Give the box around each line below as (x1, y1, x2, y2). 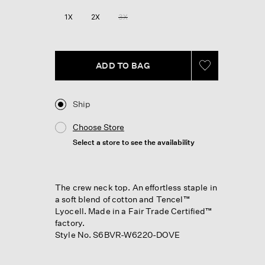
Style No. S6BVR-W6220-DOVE (54, 229, 180, 240)
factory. (54, 217, 85, 228)
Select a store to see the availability (72, 137, 195, 147)
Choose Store (72, 121, 124, 132)
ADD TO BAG (96, 60, 150, 70)
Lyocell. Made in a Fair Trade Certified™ (54, 205, 213, 216)
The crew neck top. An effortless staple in (54, 182, 217, 192)
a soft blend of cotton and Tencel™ (54, 193, 190, 204)
